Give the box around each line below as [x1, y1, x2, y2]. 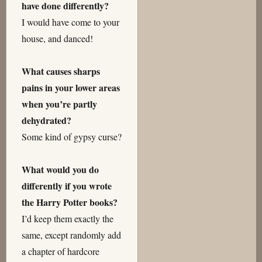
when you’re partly [21, 97, 97, 111]
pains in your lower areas [21, 81, 120, 95]
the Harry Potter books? [21, 195, 118, 209]
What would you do [21, 163, 99, 177]
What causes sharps [21, 64, 100, 78]
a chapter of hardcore [21, 245, 99, 258]
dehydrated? [21, 113, 71, 127]
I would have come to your [21, 16, 119, 29]
